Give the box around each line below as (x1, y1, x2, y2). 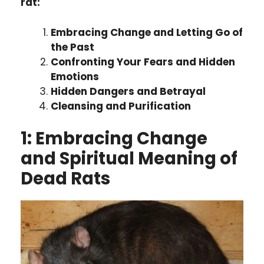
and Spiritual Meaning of (21, 147, 237, 171)
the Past (51, 39, 94, 54)
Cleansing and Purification (51, 98, 191, 113)
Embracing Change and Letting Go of (51, 25, 243, 39)
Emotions (51, 69, 99, 84)
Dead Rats (21, 167, 110, 191)
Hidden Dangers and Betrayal (51, 84, 206, 98)
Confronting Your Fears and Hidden (51, 54, 235, 69)
